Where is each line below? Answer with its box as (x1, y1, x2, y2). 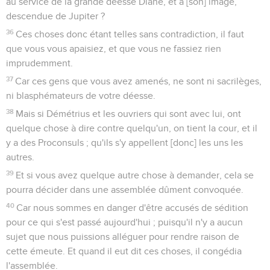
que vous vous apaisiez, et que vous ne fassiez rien (6, 43, 221, 54)
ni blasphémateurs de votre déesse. (6, 90, 155, 101)
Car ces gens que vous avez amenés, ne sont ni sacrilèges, (15, 76, 262, 86)
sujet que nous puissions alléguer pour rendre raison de (6, 231, 239, 242)
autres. (6, 152, 34, 162)
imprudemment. (6, 58, 73, 68)
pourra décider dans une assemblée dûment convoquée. (6, 184, 243, 195)
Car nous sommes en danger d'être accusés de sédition (16, 202, 249, 213)
